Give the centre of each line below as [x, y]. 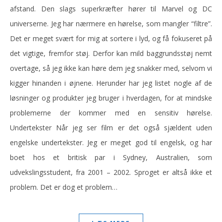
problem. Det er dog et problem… [64, 187]
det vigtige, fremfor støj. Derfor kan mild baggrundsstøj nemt [111, 53]
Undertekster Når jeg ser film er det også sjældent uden [111, 128]
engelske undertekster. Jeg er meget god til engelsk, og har [111, 142]
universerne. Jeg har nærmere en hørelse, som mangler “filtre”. [111, 24]
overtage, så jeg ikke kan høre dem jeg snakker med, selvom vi [111, 68]
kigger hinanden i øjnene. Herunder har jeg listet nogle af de [111, 83]
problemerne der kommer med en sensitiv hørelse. [111, 113]
